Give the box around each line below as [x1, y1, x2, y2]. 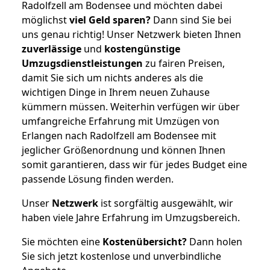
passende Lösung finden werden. [22, 172, 174, 186]
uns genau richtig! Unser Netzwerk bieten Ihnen [22, 27, 241, 41]
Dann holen [187, 234, 242, 248]
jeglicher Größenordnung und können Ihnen [22, 143, 225, 157]
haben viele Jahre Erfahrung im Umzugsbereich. [22, 210, 240, 224]
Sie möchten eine [22, 234, 102, 248]
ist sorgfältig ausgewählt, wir [98, 196, 233, 210]
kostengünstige [104, 42, 180, 55]
